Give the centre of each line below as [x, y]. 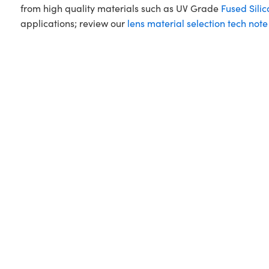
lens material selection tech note [197, 23]
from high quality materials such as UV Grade [120, 8]
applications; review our [74, 23]
